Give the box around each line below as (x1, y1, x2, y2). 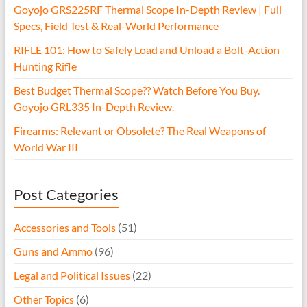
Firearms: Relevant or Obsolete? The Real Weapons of (13, 123, 266, 137)
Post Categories (13, 184, 119, 204)
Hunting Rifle (13, 59, 77, 73)
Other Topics (13, 292, 74, 306)
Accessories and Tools (13, 220, 116, 234)
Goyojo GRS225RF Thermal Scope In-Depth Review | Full (13, 2, 282, 16)
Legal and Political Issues (13, 268, 130, 282)
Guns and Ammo (13, 244, 93, 258)
